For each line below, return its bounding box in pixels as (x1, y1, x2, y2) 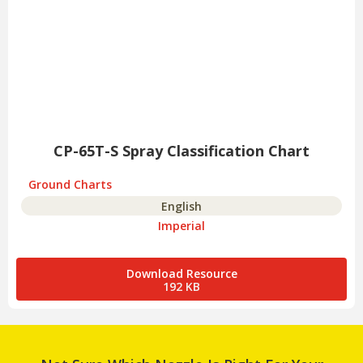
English (161, 199, 202, 215)
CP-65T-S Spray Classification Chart (53, 141, 310, 161)
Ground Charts (28, 177, 112, 193)
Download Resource (126, 266, 237, 282)
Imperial (158, 218, 205, 234)
